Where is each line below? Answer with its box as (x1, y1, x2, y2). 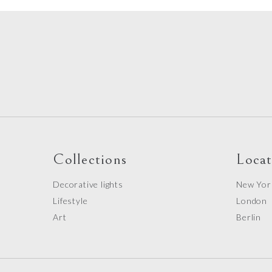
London (236, 195, 268, 206)
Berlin (236, 212, 262, 222)
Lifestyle (53, 195, 88, 206)
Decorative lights (53, 179, 123, 189)
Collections (53, 151, 127, 168)
